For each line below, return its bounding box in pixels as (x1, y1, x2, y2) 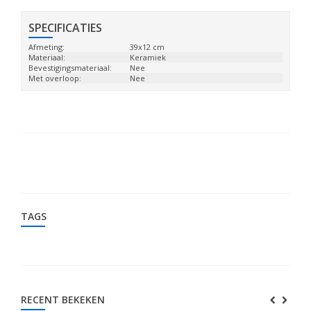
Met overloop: (28, 73, 81, 83)
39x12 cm (130, 42, 165, 52)
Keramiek (130, 52, 167, 62)
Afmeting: (28, 42, 65, 52)
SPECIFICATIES (28, 20, 102, 35)
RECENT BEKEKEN (21, 293, 105, 306)
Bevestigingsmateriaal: (28, 62, 112, 73)
